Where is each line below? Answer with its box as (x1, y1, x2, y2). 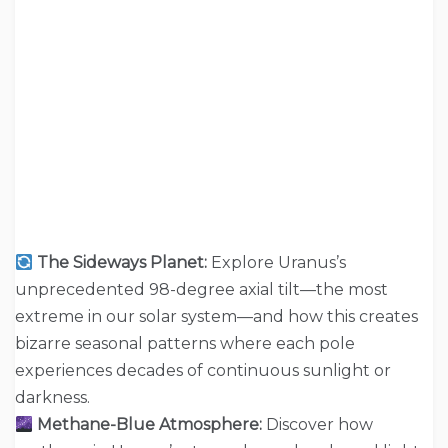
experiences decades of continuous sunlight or (15, 360, 391, 380)
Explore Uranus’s (207, 252, 347, 272)
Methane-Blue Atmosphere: (37, 414, 263, 434)
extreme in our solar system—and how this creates (15, 306, 418, 326)
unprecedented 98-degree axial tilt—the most (15, 279, 388, 299)
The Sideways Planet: (37, 252, 208, 272)
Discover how (262, 414, 374, 434)
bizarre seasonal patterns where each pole (15, 333, 355, 353)
